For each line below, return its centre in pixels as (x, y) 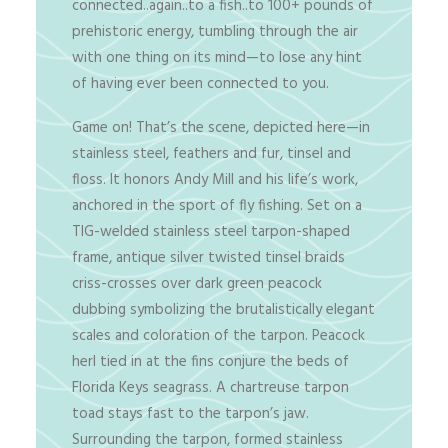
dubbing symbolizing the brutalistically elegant (223, 310)
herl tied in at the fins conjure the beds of (210, 362)
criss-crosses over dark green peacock (197, 284)
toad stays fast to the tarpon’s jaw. (190, 414)
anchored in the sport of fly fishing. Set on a (217, 206)
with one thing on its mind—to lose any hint (217, 58)
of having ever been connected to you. (200, 84)
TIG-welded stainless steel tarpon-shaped (211, 232)
